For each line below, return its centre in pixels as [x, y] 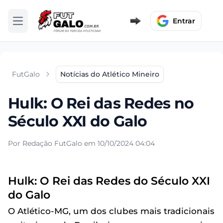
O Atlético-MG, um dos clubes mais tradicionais [111, 211]
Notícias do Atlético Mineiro [110, 74]
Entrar [184, 21]
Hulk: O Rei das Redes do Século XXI [109, 181]
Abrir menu [37, 25]
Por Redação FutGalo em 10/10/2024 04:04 [81, 144]
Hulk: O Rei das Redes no [101, 104]
